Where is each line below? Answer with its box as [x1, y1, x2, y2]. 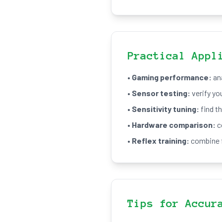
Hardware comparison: [132, 120, 216, 129]
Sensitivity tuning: [132, 104, 199, 113]
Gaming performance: [132, 72, 212, 82]
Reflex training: [132, 136, 189, 145]
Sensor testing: [132, 88, 190, 98]
